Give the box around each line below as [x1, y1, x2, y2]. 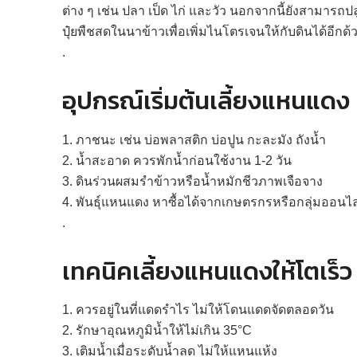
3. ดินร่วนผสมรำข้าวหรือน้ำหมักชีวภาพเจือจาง [62, 174, 323, 188]
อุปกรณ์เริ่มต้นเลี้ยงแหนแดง [62, 82, 350, 120]
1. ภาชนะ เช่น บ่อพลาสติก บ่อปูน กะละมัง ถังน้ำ [62, 132, 326, 147]
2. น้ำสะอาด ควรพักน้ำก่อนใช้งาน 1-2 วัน [62, 153, 292, 167]
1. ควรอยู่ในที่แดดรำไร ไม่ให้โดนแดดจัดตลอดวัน [62, 303, 334, 317]
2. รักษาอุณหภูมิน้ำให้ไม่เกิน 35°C [62, 324, 252, 338]
